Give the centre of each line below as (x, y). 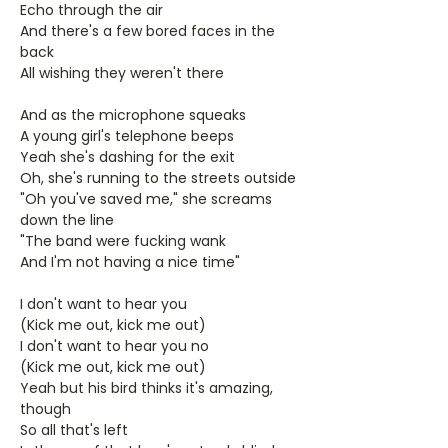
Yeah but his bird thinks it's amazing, (146, 388)
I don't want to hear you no (114, 346)
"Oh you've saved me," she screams (146, 199)
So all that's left (74, 430)
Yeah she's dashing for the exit (127, 157)
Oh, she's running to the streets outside (158, 178)
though (45, 409)
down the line (67, 220)
